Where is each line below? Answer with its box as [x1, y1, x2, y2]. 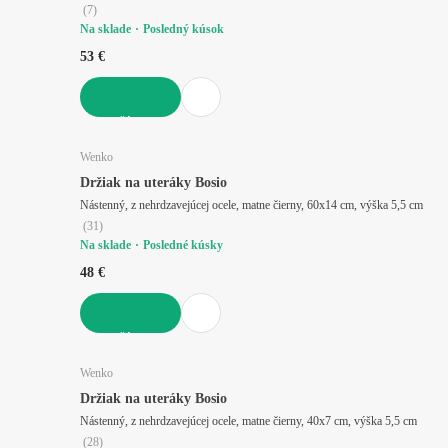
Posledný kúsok [143, 21, 224, 36]
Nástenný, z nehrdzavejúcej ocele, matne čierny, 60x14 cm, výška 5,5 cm [391, 197, 423, 212]
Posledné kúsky [143, 237, 223, 252]
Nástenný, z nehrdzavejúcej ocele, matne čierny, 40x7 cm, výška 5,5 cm [385, 413, 417, 428]
